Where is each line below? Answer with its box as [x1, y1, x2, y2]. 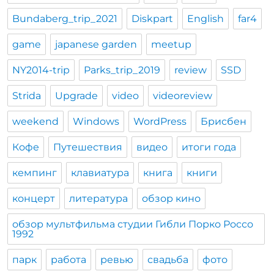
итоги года [182, 141, 237, 154]
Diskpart [131, 13, 174, 25]
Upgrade [55, 90, 98, 102]
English [187, 13, 224, 25]
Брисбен [201, 116, 247, 128]
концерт [12, 193, 56, 205]
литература [69, 193, 128, 205]
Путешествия [53, 141, 123, 154]
